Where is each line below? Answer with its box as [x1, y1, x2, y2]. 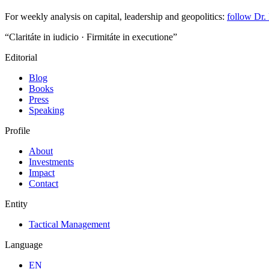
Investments [29, 156, 74, 167]
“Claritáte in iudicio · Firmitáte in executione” [5, 31, 177, 42]
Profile [5, 125, 30, 136]
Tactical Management [29, 219, 110, 229]
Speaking [29, 104, 64, 115]
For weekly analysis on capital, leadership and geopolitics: [5, 11, 227, 22]
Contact [29, 178, 58, 189]
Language [5, 239, 43, 250]
